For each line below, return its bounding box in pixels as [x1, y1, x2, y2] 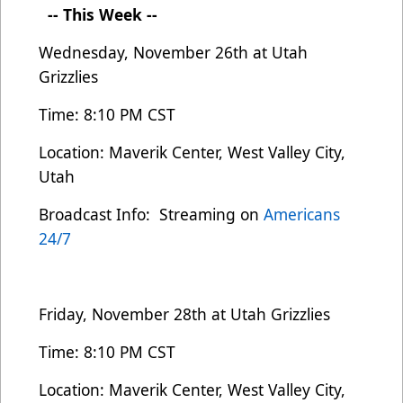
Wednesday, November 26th [39, 40, 253, 63]
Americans [264, 202, 340, 225]
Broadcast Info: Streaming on [39, 202, 264, 225]
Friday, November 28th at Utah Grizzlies [39, 302, 330, 325]
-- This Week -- [39, 3, 157, 25]
